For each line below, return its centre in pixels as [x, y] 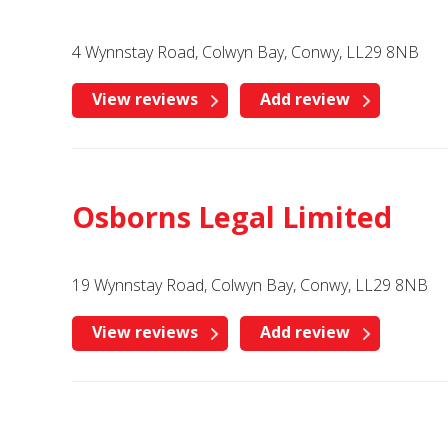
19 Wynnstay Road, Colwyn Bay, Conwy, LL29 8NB [250, 285]
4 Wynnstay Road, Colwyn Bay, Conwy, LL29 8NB [245, 52]
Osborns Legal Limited [232, 216]
